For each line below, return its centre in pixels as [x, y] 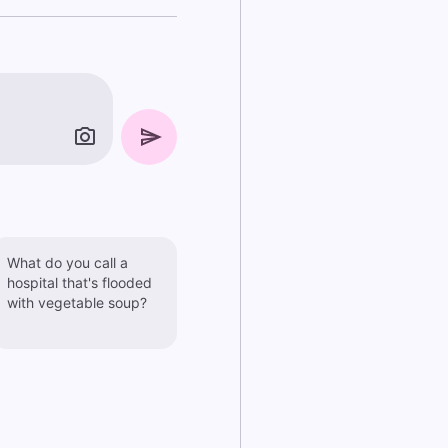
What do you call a [67, 262]
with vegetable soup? [76, 302]
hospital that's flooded [79, 282]
